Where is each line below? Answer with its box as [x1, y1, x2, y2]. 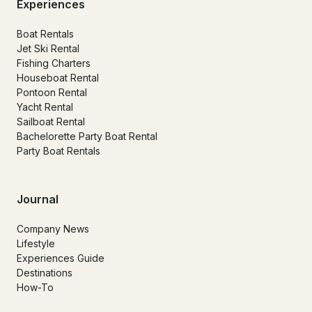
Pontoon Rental [17, 86, 87, 99]
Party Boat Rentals [17, 145, 100, 157]
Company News [17, 223, 89, 235]
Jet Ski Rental [17, 42, 79, 55]
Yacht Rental [17, 101, 73, 114]
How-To [17, 281, 54, 294]
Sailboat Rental [17, 116, 85, 128]
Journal [17, 192, 58, 207]
